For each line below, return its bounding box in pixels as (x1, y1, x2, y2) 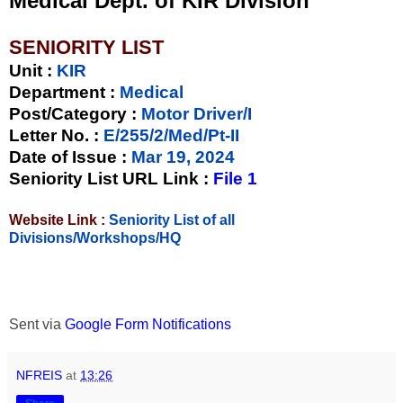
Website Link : (9, 211, 109, 228)
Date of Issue (9, 147, 121, 166)
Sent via (9, 316, 65, 332)
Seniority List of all (109, 211, 235, 228)
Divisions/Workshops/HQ (9, 229, 181, 246)
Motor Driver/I (137, 103, 252, 123)
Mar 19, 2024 (127, 147, 235, 166)
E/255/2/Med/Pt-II (103, 125, 239, 145)
